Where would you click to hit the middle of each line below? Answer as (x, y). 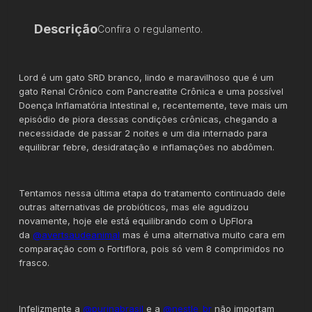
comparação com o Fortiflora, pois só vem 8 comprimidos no (152, 248)
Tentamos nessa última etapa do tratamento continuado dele (153, 193)
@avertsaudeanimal (77, 234)
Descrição (66, 29)
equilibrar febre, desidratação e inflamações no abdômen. (147, 147)
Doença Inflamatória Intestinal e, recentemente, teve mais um (154, 105)
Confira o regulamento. (150, 29)
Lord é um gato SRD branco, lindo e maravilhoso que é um (147, 77)
